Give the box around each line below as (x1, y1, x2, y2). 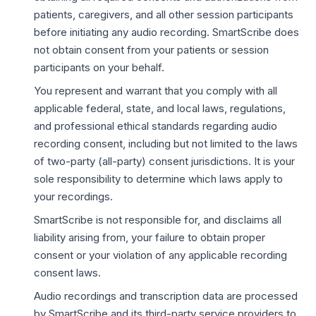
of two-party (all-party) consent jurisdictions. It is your (34, 154, 295, 168)
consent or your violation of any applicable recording (34, 248, 287, 262)
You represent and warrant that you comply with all (34, 84, 277, 97)
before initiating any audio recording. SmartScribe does (34, 25, 299, 39)
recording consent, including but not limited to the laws (34, 137, 298, 150)
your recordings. (34, 190, 113, 203)
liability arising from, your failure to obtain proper (34, 231, 265, 244)
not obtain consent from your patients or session (34, 43, 269, 56)
